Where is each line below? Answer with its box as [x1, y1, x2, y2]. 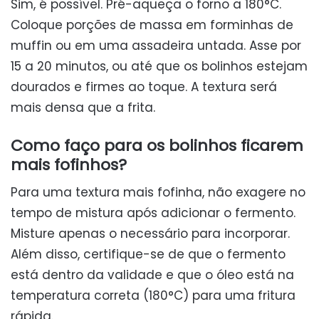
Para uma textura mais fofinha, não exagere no [11, 183, 305, 201]
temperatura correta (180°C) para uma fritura [11, 286, 296, 304]
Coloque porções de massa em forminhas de [11, 16, 293, 33]
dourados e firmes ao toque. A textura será [11, 78, 277, 95]
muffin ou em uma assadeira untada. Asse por [11, 36, 301, 54]
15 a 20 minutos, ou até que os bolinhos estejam [11, 57, 308, 75]
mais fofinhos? [11, 153, 127, 176]
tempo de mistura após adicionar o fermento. [11, 204, 296, 221]
